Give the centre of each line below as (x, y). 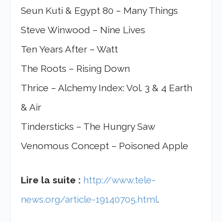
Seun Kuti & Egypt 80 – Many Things (100, 10)
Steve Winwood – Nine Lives (83, 29)
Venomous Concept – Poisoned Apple (105, 145)
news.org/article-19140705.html (89, 199)
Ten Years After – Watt (70, 49)
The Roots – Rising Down (76, 68)
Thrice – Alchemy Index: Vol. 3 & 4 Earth (107, 87)
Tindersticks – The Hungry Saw (88, 126)
